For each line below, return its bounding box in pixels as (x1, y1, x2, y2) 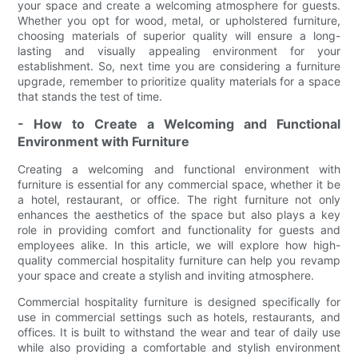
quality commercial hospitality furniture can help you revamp (18, 253, 340, 268)
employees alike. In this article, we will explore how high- (18, 238, 340, 253)
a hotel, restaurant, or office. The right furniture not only (18, 193, 340, 207)
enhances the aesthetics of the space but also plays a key (18, 208, 340, 222)
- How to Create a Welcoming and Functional (18, 116, 340, 133)
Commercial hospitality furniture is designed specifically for (18, 295, 340, 309)
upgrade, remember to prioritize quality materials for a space (18, 74, 340, 89)
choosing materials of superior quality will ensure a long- (18, 29, 340, 43)
